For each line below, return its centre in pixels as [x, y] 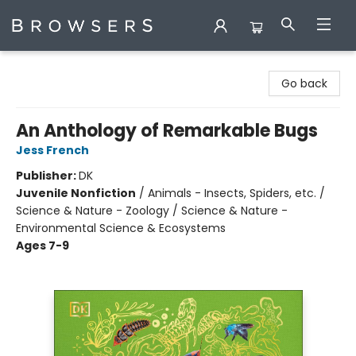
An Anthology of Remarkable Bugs [167, 131]
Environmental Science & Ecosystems [121, 228]
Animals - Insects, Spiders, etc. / [236, 193]
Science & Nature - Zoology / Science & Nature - [152, 211]
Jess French [52, 150]
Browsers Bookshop [64, 66]
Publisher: [47, 176]
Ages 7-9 [43, 246]
